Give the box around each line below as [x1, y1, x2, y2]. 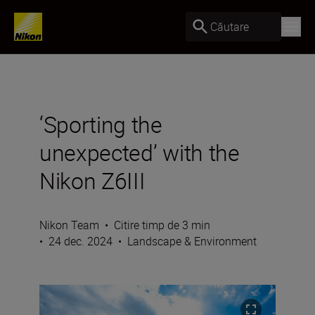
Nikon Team [39, 217, 99, 233]
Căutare [210, 18, 249, 34]
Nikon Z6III [39, 165, 146, 195]
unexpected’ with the [39, 137, 240, 167]
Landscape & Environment [127, 233, 257, 249]
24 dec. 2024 [49, 233, 112, 249]
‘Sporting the [39, 109, 162, 139]
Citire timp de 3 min [114, 217, 210, 233]
